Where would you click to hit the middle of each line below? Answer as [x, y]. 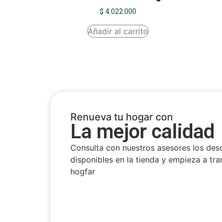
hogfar [83, 171]
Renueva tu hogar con [122, 117]
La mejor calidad [142, 131]
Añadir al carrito [118, 31]
